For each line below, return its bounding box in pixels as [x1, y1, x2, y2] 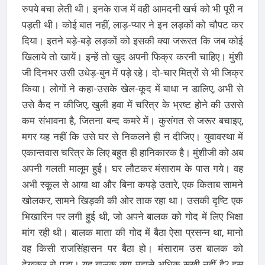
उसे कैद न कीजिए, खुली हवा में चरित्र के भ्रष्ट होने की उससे [21, 98, 244, 111]
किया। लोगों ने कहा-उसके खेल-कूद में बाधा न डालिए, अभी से [21, 82, 244, 95]
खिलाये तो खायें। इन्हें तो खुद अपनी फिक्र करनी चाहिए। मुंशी [21, 50, 244, 63]
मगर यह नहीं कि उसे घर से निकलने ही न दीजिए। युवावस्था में [21, 130, 244, 143]
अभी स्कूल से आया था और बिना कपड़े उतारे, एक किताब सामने [21, 178, 244, 190]
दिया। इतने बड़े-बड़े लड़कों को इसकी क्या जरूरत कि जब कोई [21, 34, 244, 47]
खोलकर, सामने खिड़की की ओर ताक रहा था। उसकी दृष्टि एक [21, 194, 244, 206]
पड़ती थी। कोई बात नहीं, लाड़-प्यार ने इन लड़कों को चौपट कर [21, 18, 244, 31]
